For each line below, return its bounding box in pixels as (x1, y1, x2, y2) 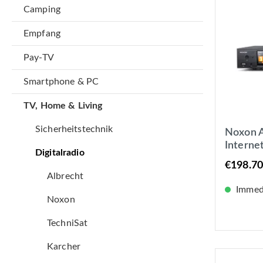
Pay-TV (23, 53, 54, 63)
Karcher (47, 242, 80, 252)
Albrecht (47, 171, 84, 181)
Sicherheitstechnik (35, 124, 113, 134)
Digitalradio (35, 148, 85, 158)
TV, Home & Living (23, 101, 103, 111)
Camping (23, 5, 60, 15)
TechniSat (47, 218, 88, 228)
